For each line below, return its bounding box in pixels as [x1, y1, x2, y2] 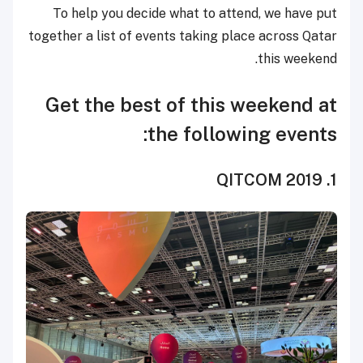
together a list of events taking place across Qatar [28, 28, 337, 44]
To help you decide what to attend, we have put [53, 5, 337, 21]
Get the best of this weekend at [45, 92, 337, 116]
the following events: [147, 122, 337, 145]
